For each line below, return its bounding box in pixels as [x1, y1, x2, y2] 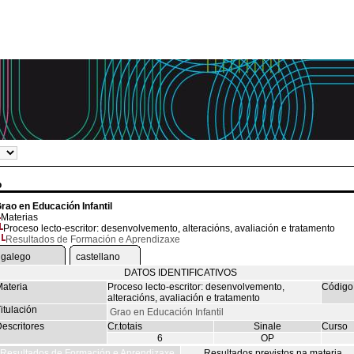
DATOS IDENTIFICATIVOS [123, 267, 237, 278]
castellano [75, 251, 120, 262]
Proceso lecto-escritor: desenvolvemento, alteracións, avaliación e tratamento [2, 223, 335, 234]
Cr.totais [107, 321, 142, 332]
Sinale [253, 321, 281, 332]
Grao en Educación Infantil [109, 307, 224, 318]
